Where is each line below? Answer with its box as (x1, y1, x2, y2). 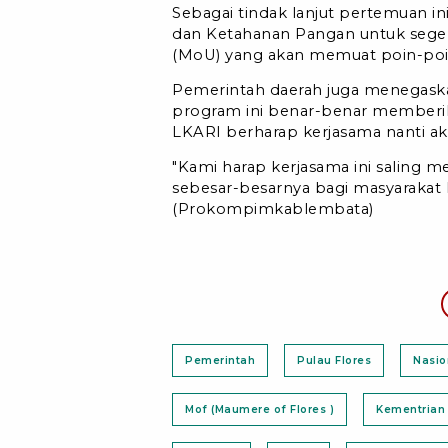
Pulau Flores (297, 353, 371, 367)
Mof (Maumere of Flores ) (185, 402, 334, 416)
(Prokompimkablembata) (172, 199, 374, 218)
